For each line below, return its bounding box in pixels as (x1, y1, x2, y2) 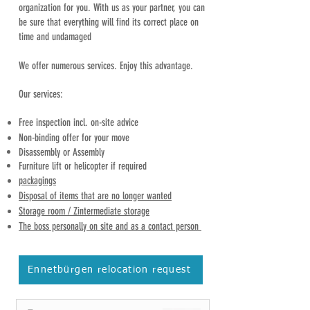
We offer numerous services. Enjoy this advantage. (19, 60, 196, 72)
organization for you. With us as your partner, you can (19, 1, 205, 14)
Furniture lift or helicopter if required (19, 160, 147, 172)
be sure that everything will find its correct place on (19, 16, 199, 28)
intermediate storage (77, 205, 149, 217)
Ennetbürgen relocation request (28, 264, 191, 275)
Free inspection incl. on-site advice (19, 116, 138, 129)
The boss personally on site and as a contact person (19, 220, 201, 232)
